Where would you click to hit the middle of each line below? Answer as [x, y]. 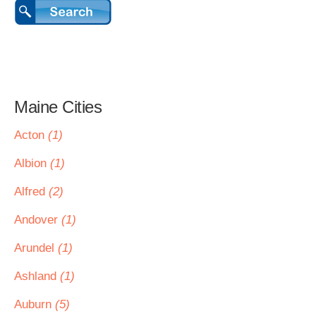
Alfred [31, 192]
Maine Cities [58, 107]
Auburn [35, 304]
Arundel [36, 248]
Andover [38, 220]
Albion [32, 163]
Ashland [37, 276]
